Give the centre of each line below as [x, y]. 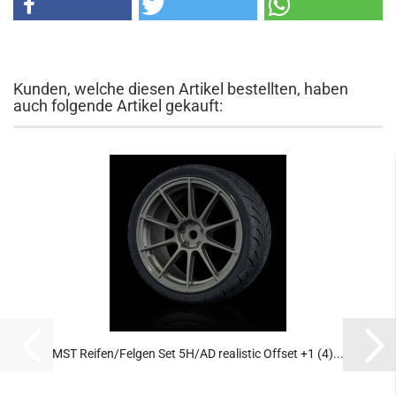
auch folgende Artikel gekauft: [118, 106]
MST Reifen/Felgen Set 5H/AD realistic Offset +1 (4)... [198, 354]
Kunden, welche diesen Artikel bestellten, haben [181, 89]
